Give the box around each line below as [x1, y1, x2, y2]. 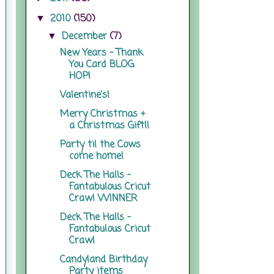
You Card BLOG [68, 57, 134, 72]
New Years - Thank [59, 45, 143, 61]
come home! [68, 149, 124, 164]
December [62, 29, 111, 44]
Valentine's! [59, 87, 109, 103]
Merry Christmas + [59, 106, 145, 122]
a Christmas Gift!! [68, 118, 149, 133]
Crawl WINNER [68, 191, 137, 206]
